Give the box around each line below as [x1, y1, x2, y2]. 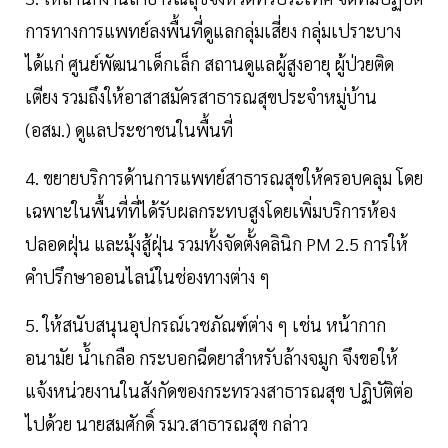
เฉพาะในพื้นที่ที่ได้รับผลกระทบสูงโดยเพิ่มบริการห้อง [25, 199, 396, 223]
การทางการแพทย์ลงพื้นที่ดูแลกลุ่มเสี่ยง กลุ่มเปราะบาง [25, 19, 401, 43]
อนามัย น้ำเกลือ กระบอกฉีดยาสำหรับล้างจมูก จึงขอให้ [25, 346, 398, 370]
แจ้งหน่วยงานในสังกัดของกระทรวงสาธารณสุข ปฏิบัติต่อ [25, 379, 413, 403]
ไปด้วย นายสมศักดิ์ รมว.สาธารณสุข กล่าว [25, 412, 308, 436]
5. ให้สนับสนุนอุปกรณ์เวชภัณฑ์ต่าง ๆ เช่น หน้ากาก [25, 313, 386, 337]
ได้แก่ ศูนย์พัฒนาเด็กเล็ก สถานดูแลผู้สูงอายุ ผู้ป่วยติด [25, 52, 394, 76]
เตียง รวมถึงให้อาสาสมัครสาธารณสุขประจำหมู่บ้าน [25, 85, 377, 109]
